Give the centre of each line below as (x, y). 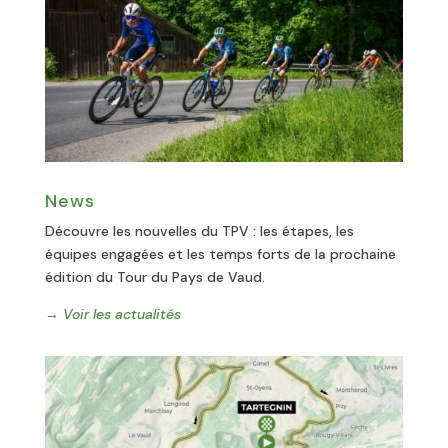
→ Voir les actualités (112, 313)
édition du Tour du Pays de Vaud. (154, 276)
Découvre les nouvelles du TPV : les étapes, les (199, 230)
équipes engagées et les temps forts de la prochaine (220, 253)
